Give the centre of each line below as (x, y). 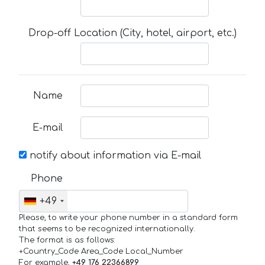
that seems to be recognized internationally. (107, 229)
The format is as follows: (67, 240)
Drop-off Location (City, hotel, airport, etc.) (132, 33)
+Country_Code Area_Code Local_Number (101, 251)
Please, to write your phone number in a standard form (128, 217)
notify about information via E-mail (114, 155)
